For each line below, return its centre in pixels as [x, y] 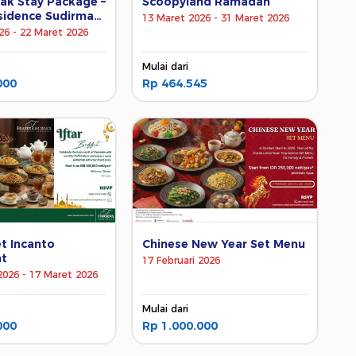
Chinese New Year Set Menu [224, 244]
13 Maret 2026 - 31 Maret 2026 [216, 18]
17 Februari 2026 [182, 260]
